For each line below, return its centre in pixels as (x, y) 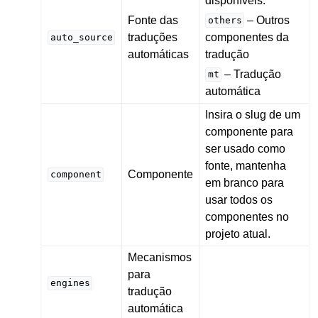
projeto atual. (238, 234)
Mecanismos (160, 257)
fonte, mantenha (246, 165)
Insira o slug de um (253, 114)
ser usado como (246, 148)
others (225, 21)
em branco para (245, 182)
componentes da (247, 37)
